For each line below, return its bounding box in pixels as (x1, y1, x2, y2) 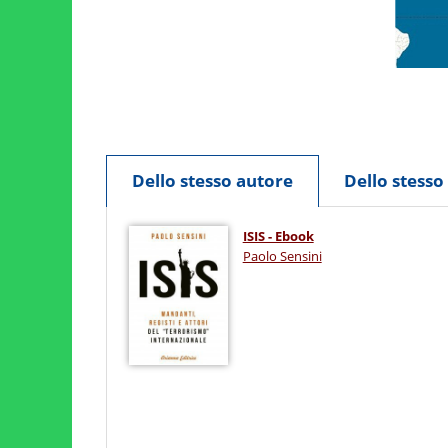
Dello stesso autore (131, 168, 293, 192)
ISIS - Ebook (242, 227, 314, 246)
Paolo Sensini (242, 247, 322, 266)
